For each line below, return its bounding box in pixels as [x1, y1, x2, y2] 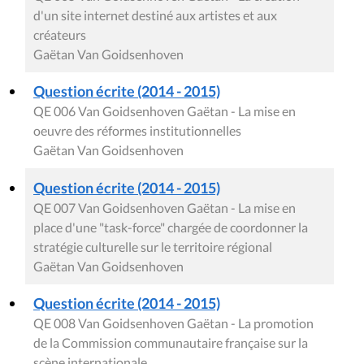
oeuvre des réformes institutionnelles [33, 123, 241, 139]
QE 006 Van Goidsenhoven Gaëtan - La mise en [33, 103, 296, 119]
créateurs [33, 27, 86, 43]
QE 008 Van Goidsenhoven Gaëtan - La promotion [33, 315, 314, 331]
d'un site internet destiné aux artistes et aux [33, 7, 277, 24]
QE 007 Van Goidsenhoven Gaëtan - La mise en [33, 200, 296, 216]
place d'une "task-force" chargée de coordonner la [33, 219, 308, 236]
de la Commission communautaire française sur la [33, 335, 308, 351]
